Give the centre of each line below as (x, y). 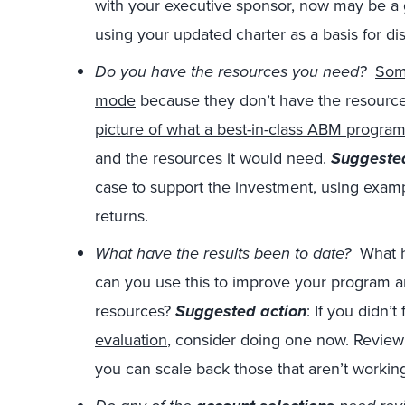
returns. (122, 216)
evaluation (131, 340)
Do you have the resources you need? (233, 71)
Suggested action (241, 311)
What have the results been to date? (225, 253)
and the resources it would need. (213, 158)
